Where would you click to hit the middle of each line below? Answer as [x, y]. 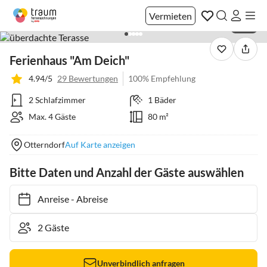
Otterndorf [44, 145]
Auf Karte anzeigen [100, 145]
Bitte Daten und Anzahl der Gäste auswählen [127, 172]
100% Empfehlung [162, 78]
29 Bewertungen [88, 78]
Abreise [86, 199]
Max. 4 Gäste [52, 117]
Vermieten [170, 15]
